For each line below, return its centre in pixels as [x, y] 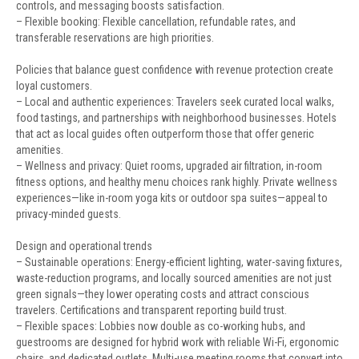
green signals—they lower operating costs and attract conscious [163, 294]
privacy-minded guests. [69, 214]
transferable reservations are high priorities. [115, 38]
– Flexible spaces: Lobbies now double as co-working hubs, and [161, 326]
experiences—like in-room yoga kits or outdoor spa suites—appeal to [172, 198]
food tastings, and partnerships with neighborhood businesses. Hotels [176, 118]
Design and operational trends [84, 246]
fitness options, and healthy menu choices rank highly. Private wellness [177, 182]
